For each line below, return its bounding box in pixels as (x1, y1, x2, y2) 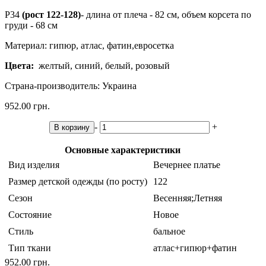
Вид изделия (8, 160, 59, 170)
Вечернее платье (153, 160, 220, 170)
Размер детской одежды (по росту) (8, 176, 147, 187)
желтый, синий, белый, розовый (34, 61, 170, 71)
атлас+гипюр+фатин (153, 243, 237, 254)
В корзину (53, 123, 90, 132)
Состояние (8, 210, 52, 220)
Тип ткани (8, 243, 51, 254)
